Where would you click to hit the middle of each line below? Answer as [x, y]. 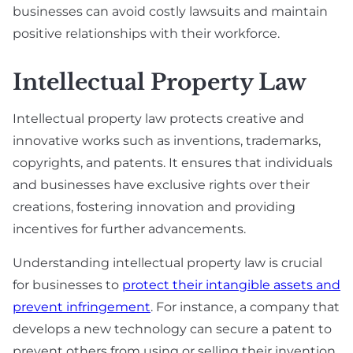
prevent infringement [82, 307]
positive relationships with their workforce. [146, 34]
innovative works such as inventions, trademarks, [167, 141]
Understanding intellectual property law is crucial [167, 263]
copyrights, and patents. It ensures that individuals [173, 163]
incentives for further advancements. [129, 229]
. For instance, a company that [245, 307]
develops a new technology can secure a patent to [172, 329]
